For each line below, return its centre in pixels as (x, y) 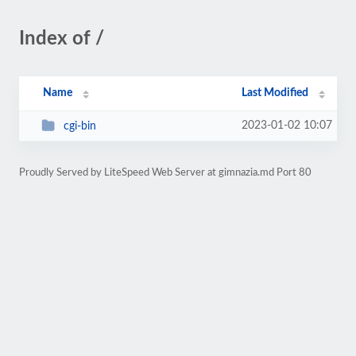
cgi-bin (79, 126)
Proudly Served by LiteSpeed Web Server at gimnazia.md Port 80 (165, 172)
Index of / (62, 39)
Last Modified (275, 93)
